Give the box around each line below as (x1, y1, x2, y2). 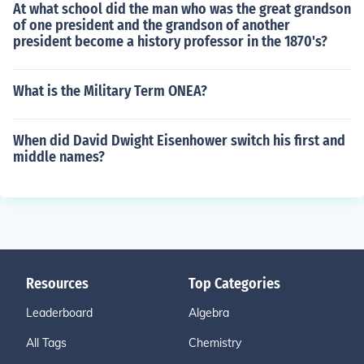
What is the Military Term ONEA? (13, 82, 207, 100)
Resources (26, 275, 89, 292)
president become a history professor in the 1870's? (13, 32, 327, 50)
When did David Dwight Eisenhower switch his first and (13, 132, 345, 149)
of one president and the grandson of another (13, 16, 290, 34)
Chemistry (188, 336, 241, 350)
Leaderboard (26, 305, 93, 320)
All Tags (26, 336, 67, 350)
